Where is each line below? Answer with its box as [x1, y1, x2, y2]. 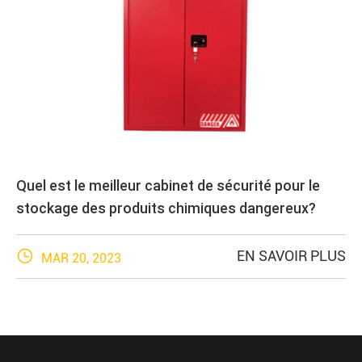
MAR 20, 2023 [38, 250, 121, 266]
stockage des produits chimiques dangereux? [16, 198, 316, 217]
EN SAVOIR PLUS [237, 246, 346, 264]
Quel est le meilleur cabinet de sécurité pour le [16, 175, 320, 195]
